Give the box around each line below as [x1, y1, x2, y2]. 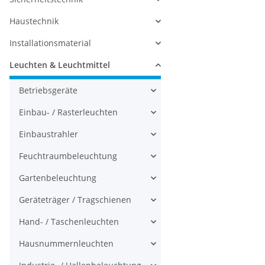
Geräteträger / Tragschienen [19, 194, 131, 205]
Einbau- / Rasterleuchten [19, 106, 118, 118]
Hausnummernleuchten [19, 238, 114, 249]
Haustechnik [9, 15, 59, 27]
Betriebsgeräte [19, 85, 77, 96]
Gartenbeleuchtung [19, 172, 96, 183]
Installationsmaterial [9, 37, 91, 49]
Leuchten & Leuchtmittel [9, 59, 110, 70]
